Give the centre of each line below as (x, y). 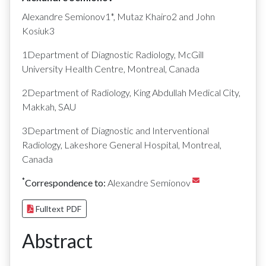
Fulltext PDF (58, 209)
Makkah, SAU (49, 107)
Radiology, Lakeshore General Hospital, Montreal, (122, 145)
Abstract (57, 241)
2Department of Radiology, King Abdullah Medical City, (131, 92)
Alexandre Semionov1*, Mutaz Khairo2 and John (118, 16)
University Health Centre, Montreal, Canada (111, 69)
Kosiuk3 (38, 31)
